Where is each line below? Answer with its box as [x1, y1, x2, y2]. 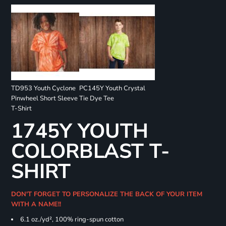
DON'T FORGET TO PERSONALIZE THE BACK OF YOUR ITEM [11, 190, 202, 199]
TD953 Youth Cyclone [11, 84, 76, 93]
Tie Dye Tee [79, 94, 114, 103]
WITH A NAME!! [11, 200, 65, 209]
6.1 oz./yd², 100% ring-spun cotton [20, 215, 124, 224]
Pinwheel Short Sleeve [11, 94, 78, 103]
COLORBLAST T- [11, 138, 169, 165]
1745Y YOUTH [11, 118, 148, 145]
